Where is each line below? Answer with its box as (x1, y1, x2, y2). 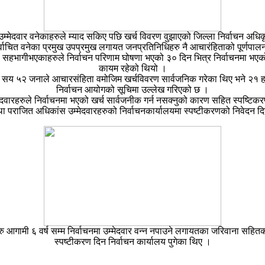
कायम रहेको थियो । (98, 63, 167, 74)
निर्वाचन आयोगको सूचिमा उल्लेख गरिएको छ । (56, 85, 209, 95)
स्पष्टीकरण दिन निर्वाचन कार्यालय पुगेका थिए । (54, 237, 211, 247)
